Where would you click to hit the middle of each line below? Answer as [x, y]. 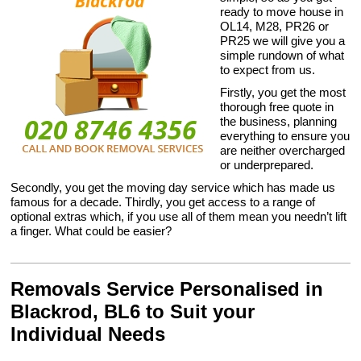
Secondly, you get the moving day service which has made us [173, 187]
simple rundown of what [282, 55]
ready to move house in [282, 12]
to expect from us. [268, 70]
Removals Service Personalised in [167, 289]
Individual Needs [88, 334]
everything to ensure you [285, 136]
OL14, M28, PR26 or [275, 26]
